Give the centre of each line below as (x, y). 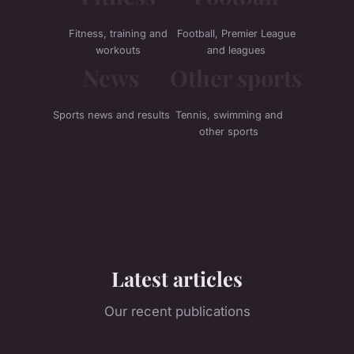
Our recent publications (177, 311)
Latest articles (177, 278)
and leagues (236, 50)
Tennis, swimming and (229, 115)
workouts (118, 50)
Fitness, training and (118, 33)
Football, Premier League (236, 33)
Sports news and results (111, 115)
